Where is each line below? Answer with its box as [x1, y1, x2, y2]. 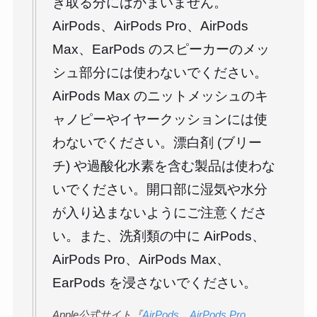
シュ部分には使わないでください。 [52, 65, 268, 80]
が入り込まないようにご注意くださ [52, 205, 268, 220]
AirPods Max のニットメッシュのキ [52, 88, 269, 103]
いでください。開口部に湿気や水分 [52, 182, 268, 197]
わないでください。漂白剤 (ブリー [52, 135, 263, 150]
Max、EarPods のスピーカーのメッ [52, 42, 270, 57]
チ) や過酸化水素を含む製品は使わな [52, 158, 276, 173]
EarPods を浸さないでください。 [52, 275, 258, 290]
